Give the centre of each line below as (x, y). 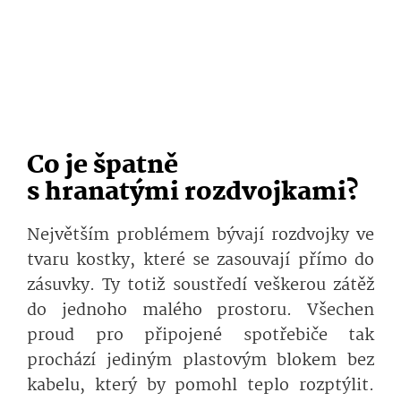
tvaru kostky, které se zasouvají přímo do (200, 261)
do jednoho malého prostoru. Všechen (200, 311)
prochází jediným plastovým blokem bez (200, 361)
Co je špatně (102, 166)
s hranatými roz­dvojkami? (193, 193)
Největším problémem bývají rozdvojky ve (200, 236)
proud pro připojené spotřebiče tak (200, 336)
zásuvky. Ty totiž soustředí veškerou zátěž (200, 286)
